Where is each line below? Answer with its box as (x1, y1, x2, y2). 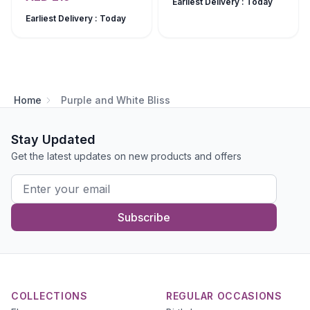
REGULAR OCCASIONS (166, 290, 282, 302)
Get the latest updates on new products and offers (11, 150, 241, 162)
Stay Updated (11, 132, 95, 147)
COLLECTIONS (11, 290, 88, 302)
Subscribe (118, 210, 170, 224)
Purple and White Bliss (61, 94, 170, 106)
